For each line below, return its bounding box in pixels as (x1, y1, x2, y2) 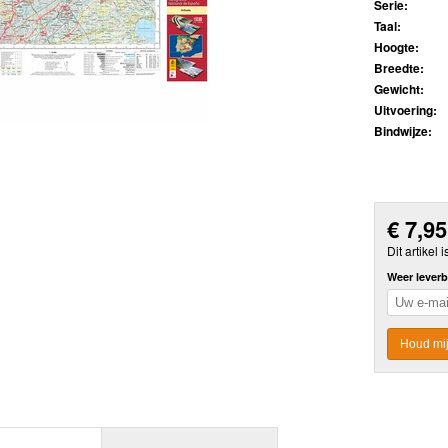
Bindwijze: (374, 122, 432, 141)
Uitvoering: (374, 101, 437, 120)
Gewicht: (374, 80, 424, 99)
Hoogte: (374, 38, 419, 57)
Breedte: (374, 59, 424, 78)
